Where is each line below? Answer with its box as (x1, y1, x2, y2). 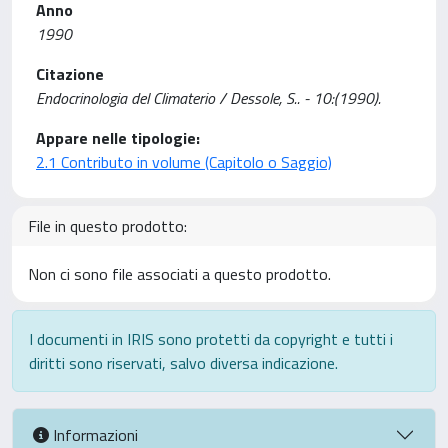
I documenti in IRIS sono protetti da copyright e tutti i (29, 327, 393, 351)
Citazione (36, 62, 104, 86)
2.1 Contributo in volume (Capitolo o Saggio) (36, 150, 332, 174)
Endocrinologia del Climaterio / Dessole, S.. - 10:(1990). (36, 86, 381, 110)
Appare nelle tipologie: (36, 126, 200, 150)
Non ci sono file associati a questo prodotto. (28, 262, 331, 286)
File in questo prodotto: (28, 214, 187, 238)
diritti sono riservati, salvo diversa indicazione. (29, 351, 338, 375)
